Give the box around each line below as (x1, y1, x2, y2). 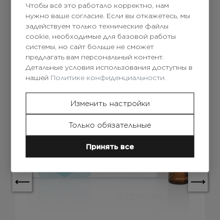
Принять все (86, 142, 134, 151)
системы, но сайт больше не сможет (26, 42, 154, 50)
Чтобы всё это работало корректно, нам (26, 1, 169, 9)
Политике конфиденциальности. (51, 73, 166, 81)
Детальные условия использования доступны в (26, 63, 193, 71)
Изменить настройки (70, 99, 150, 108)
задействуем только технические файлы (26, 22, 169, 29)
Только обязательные (69, 120, 151, 129)
